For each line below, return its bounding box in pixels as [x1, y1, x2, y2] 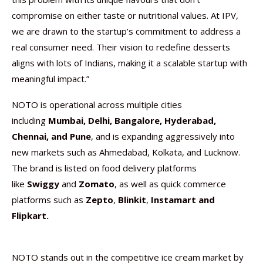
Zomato [79, 178, 114, 190]
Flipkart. [12, 210, 49, 221]
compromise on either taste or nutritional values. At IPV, [12, 9, 238, 21]
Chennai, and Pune [12, 130, 91, 142]
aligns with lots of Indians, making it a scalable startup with [12, 57, 247, 69]
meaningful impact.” [12, 73, 89, 85]
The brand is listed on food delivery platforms [12, 162, 197, 174]
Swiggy [27, 178, 59, 190]
